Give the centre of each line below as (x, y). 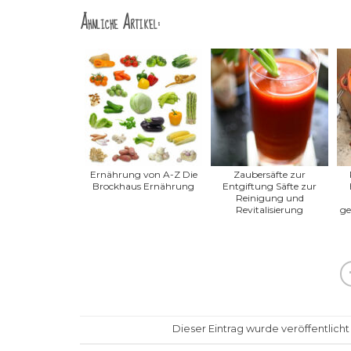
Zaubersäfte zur (270, 174)
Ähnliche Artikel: (120, 23)
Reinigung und (270, 197)
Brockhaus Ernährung (143, 186)
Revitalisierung (270, 209)
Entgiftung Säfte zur (270, 186)
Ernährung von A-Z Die (143, 174)
